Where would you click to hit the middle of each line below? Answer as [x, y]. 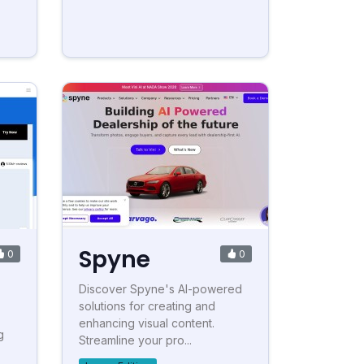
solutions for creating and [147, 306]
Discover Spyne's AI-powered [160, 289]
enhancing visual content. [147, 323]
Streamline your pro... [135, 340]
